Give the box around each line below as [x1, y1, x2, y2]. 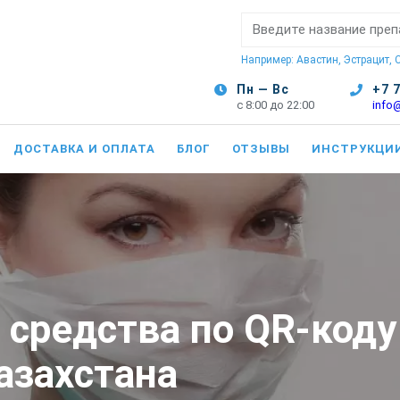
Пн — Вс [237, 82, 289, 96]
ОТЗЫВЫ [232, 142, 290, 155]
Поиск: [239, 12, 286, 29]
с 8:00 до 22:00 [237, 98, 314, 112]
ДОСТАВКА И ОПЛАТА [13, 142, 155, 155]
